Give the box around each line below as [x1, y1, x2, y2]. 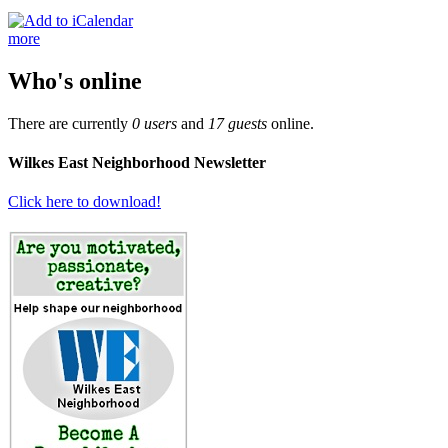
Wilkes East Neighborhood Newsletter [8, 153, 266, 171]
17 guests [208, 114, 267, 132]
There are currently [8, 114, 132, 132]
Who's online [8, 67, 142, 94]
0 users [132, 114, 177, 132]
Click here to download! [8, 193, 161, 211]
